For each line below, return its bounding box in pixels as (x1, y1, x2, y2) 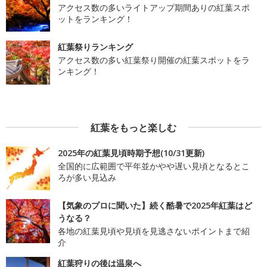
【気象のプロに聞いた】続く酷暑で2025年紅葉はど (57, 200, 252, 212)
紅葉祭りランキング (57, 41, 133, 53)
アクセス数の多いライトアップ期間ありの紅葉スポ (57, 1, 250, 13)
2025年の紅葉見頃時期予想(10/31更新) (57, 147, 204, 159)
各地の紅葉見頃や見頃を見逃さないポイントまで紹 (57, 225, 250, 237)
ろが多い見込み (57, 171, 116, 183)
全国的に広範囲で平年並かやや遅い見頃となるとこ (57, 160, 250, 172)
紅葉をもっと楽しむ (91, 120, 176, 134)
